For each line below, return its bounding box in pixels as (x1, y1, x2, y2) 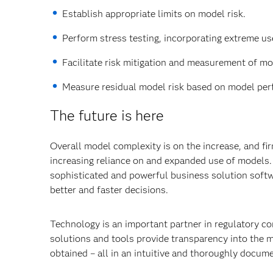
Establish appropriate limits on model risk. (62, 8, 246, 19)
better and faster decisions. (50, 184, 168, 196)
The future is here (50, 107, 164, 124)
